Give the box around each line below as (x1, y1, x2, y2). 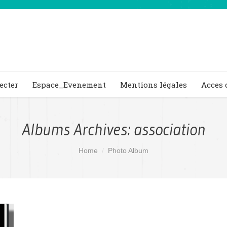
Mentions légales (120, 79, 187, 90)
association (134, 119, 205, 140)
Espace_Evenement (32, 79, 106, 90)
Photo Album (108, 146, 148, 155)
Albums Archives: (22, 119, 134, 140)
